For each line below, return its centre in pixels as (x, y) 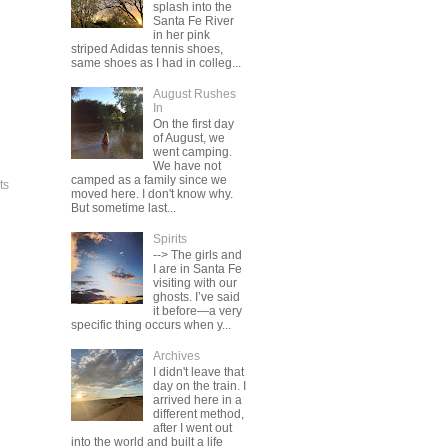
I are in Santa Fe (197, 269)
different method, (198, 414)
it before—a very (197, 311)
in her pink (181, 34)
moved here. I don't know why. (152, 194)
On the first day (193, 124)
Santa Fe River (193, 20)
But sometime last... (123, 208)
